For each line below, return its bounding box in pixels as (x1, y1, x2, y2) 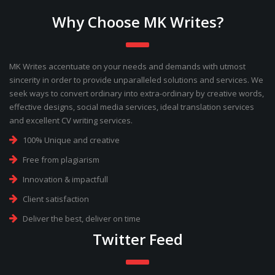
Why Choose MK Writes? (52, 12, 223, 32)
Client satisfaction (21, 193, 89, 204)
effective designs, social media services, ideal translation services (9, 101, 254, 112)
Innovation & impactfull (21, 174, 108, 185)
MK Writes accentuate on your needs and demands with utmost (9, 61, 246, 72)
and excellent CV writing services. (9, 115, 133, 126)
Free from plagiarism (21, 154, 99, 165)
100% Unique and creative (21, 134, 120, 145)
